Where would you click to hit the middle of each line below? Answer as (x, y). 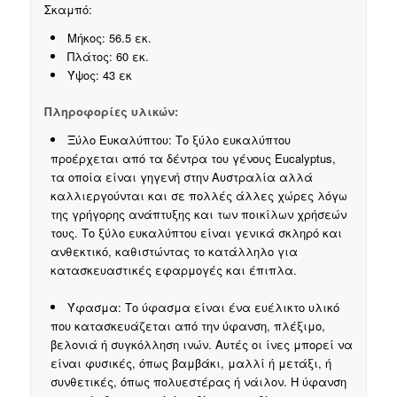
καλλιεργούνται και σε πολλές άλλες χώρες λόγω (198, 196)
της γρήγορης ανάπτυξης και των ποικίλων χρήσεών (198, 214)
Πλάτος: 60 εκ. (108, 56)
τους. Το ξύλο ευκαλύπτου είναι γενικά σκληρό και (196, 233)
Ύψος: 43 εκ (99, 74)
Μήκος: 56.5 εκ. (109, 37)
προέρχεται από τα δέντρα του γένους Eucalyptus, (193, 159)
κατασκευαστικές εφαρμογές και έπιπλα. (173, 270)
